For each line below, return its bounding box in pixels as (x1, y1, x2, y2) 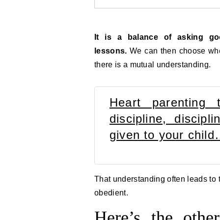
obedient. (94, 189, 128, 197)
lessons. (94, 47, 130, 55)
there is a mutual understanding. (94, 60, 211, 69)
